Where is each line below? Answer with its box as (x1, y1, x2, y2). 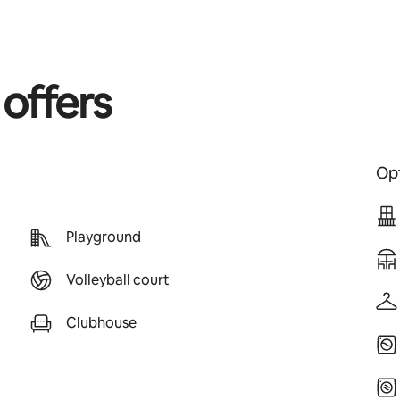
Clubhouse (65, 313, 137, 332)
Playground (65, 228, 141, 246)
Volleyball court (65, 271, 170, 289)
